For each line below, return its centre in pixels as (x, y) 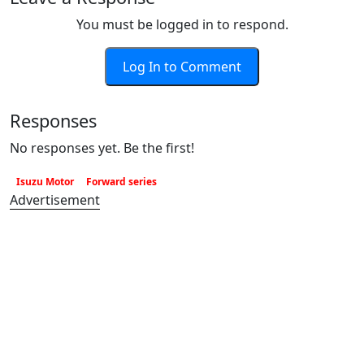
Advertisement (55, 200)
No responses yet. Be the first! (102, 148)
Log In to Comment (182, 67)
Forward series (122, 182)
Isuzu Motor (45, 182)
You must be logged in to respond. (182, 24)
